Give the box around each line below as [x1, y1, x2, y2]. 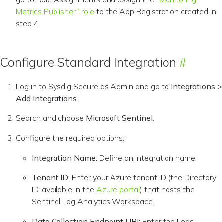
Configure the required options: [16, 133, 124, 143]
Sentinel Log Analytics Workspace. [32, 196, 154, 206]
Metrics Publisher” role [16, 6, 94, 16]
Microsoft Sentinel [86, 113, 153, 123]
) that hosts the [140, 184, 195, 194]
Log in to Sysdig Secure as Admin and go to [16, 81, 171, 91]
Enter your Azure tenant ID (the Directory [70, 172, 216, 182]
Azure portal [96, 184, 140, 194]
